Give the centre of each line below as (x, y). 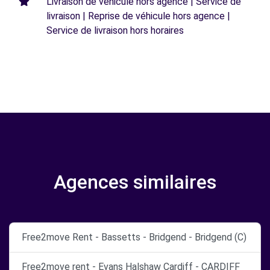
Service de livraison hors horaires (115, 30)
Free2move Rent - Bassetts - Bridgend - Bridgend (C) (134, 237)
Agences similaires (135, 182)
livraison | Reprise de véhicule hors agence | (138, 16)
